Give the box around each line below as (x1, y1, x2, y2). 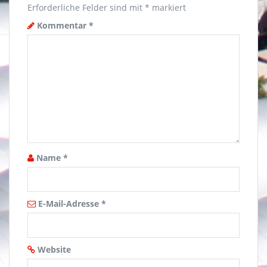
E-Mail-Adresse (38, 197, 101, 209)
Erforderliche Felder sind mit (27, 1, 145, 13)
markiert (150, 1, 186, 13)
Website (38, 243, 71, 255)
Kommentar (37, 19, 89, 31)
